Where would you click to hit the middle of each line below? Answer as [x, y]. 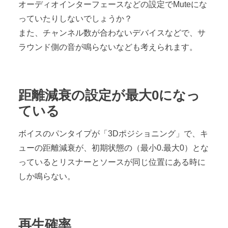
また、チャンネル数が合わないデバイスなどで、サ [112, 33]
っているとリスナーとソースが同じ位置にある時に [112, 162]
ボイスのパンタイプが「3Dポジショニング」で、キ [113, 133]
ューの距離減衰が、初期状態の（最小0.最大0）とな [113, 148]
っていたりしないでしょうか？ [75, 18]
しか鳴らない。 [47, 176]
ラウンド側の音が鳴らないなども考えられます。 [108, 47]
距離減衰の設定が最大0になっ [109, 95]
